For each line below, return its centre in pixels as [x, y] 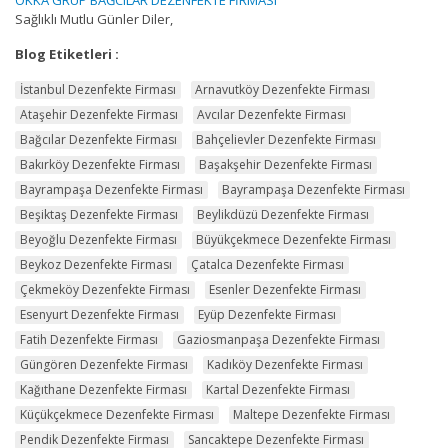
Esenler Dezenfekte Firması [285, 289]
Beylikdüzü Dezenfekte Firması [283, 214]
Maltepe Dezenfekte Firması [312, 414]
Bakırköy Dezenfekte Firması [99, 164]
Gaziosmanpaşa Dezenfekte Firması [279, 339]
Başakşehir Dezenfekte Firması [286, 164]
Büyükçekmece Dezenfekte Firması [294, 239]
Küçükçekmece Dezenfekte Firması [116, 414]
